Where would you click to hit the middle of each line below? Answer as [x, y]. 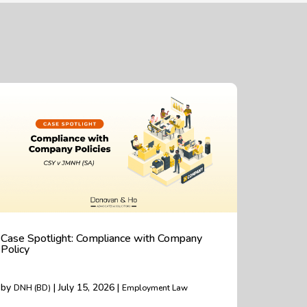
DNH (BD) [32, 288]
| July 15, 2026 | [86, 287]
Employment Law [155, 288]
